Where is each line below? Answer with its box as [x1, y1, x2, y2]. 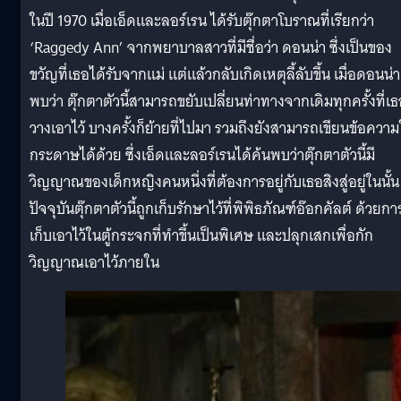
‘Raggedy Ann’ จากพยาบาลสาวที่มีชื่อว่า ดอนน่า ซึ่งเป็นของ [30, 34, 392, 61]
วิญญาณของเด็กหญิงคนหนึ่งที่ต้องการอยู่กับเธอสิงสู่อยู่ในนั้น [30, 168, 399, 195]
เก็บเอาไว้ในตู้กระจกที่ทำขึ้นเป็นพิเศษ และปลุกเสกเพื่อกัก [30, 222, 373, 249]
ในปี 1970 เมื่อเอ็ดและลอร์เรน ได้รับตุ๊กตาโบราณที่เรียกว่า [30, 7, 374, 34]
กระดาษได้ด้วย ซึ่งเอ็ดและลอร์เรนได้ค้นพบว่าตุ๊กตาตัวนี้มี [30, 141, 375, 168]
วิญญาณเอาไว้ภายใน [30, 249, 159, 276]
